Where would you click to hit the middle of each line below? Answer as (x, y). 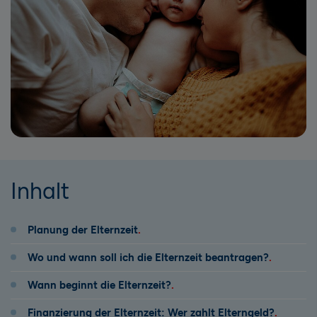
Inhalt (40, 191)
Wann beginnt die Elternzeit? (99, 285)
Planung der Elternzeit (83, 230)
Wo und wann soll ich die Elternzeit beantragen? (148, 257)
